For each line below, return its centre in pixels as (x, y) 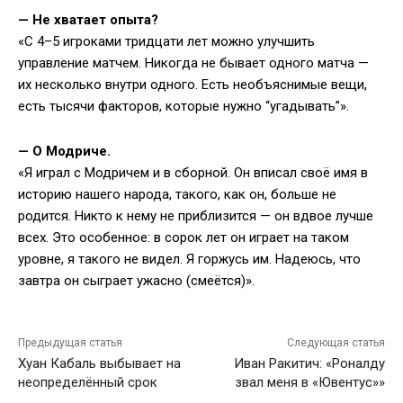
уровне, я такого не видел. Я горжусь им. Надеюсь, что (189, 260)
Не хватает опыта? (95, 20)
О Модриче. (72, 152)
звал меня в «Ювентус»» (309, 383)
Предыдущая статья (70, 343)
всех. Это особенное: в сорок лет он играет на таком (184, 238)
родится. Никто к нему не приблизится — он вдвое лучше (196, 216)
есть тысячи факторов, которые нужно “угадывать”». (184, 107)
